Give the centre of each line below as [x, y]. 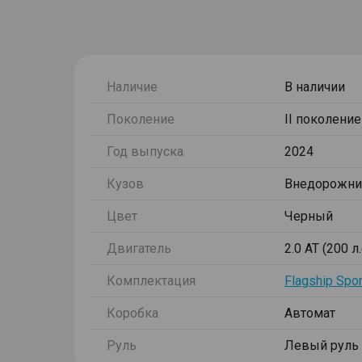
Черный [309, 216]
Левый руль [322, 345]
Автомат [310, 313]
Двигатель [139, 248]
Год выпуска [145, 152]
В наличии [315, 87]
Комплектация [151, 281]
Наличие [132, 87]
